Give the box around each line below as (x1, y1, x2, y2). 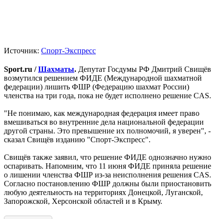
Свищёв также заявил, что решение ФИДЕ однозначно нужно (4, 153, 211, 161)
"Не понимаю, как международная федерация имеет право (4, 109, 199, 117)
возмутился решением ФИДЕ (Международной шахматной (4, 73, 202, 82)
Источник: (4, 46, 41, 55)
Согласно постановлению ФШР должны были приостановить (4, 179, 211, 188)
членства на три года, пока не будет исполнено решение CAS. (4, 91, 211, 100)
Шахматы (38, 65, 74, 73)
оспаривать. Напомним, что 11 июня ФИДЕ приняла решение (4, 161, 211, 170)
